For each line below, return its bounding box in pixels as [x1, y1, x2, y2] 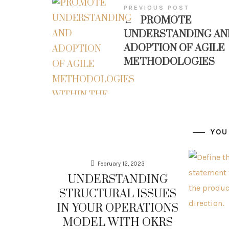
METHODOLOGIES [124, 55, 215, 68]
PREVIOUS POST [124, 4, 190, 11]
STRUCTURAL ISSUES [59, 187, 176, 201]
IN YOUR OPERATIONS [57, 201, 179, 215]
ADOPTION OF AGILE [124, 41, 225, 55]
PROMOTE [138, 14, 192, 27]
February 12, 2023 [98, 160, 145, 167]
